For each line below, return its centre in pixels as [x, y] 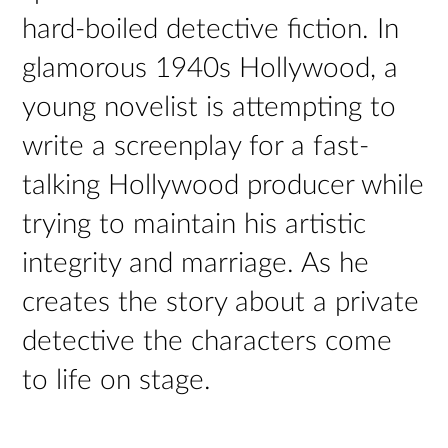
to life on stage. [117, 380]
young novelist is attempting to [209, 107]
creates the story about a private [221, 302]
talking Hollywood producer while [223, 185]
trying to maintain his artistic [194, 224]
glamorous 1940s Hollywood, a [210, 68]
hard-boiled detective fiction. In [211, 29]
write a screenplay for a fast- [196, 146]
